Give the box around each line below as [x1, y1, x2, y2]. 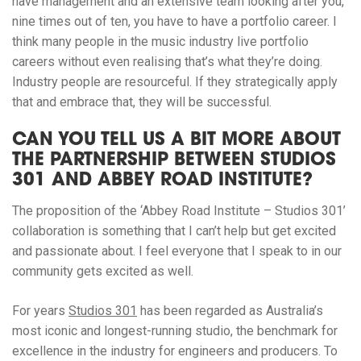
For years [12, 302, 68, 318]
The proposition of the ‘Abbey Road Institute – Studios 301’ [12, 202, 346, 218]
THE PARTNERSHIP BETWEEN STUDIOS [12, 151, 336, 170]
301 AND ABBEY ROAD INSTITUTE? [12, 172, 313, 190]
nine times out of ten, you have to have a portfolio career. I [12, 13, 337, 29]
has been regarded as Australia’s [137, 302, 323, 318]
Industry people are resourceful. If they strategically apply [12, 73, 338, 89]
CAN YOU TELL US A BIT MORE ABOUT [12, 131, 341, 150]
